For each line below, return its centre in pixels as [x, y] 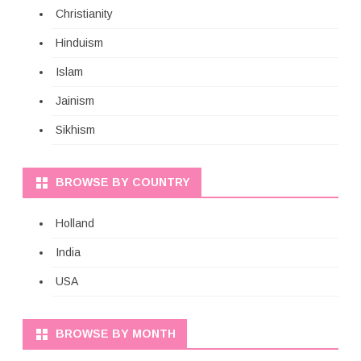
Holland [75, 223]
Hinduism [79, 42]
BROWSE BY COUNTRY [123, 182]
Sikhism [75, 129]
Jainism [75, 100]
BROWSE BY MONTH [116, 333]
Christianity [84, 13]
